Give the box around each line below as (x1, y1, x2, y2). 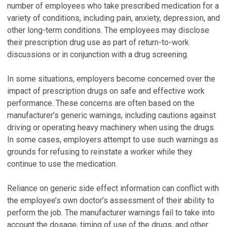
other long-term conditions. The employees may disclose (7, 25, 209, 35)
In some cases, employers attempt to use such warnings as (7, 135, 218, 144)
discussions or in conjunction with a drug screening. (7, 50, 188, 59)
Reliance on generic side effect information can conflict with (7, 183, 219, 193)
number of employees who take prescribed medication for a (7, 1, 219, 11)
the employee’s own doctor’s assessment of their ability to (7, 196, 214, 205)
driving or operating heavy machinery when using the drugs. (7, 123, 215, 132)
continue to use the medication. (7, 159, 117, 169)
